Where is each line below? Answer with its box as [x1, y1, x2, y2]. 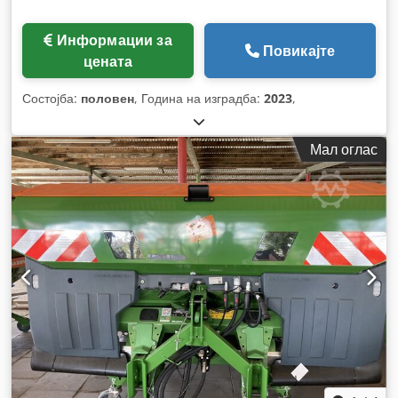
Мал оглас [310, 139, 378, 159]
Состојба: [22, 89, 81, 107]
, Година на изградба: [134, 89, 264, 107]
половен [81, 89, 134, 107]
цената [83, 51, 133, 71]
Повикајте [262, 40, 336, 60]
